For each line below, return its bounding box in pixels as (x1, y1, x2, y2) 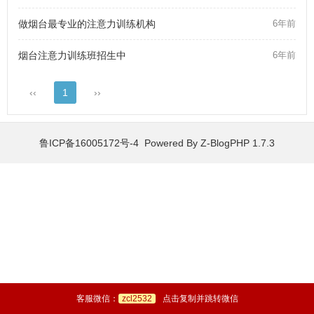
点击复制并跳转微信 (162, 294, 238, 303)
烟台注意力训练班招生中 (18, 50, 126, 61)
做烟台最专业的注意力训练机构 (18, 18, 156, 29)
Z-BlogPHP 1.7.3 (200, 137, 275, 149)
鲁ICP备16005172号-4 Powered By (39, 137, 200, 149)
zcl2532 (121, 294, 152, 303)
